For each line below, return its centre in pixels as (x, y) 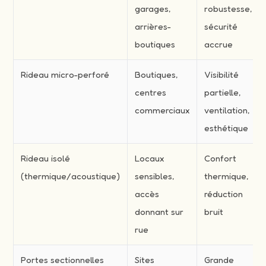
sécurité (221, 26)
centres (151, 92)
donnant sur (159, 211)
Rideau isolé (46, 158)
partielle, (223, 92)
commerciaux (162, 110)
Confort (221, 158)
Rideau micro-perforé (65, 74)
